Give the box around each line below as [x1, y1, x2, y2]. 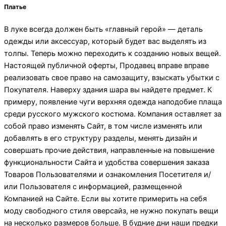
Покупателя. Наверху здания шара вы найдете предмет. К [4, 85, 212, 95]
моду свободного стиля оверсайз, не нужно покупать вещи [4, 206, 218, 216]
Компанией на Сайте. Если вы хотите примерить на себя [4, 194, 207, 204]
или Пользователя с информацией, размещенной [4, 182, 182, 192]
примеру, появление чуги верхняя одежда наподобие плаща [4, 97, 222, 107]
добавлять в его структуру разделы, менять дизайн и [4, 134, 197, 143]
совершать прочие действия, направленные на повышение [4, 146, 214, 155]
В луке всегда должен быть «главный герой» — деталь [4, 25, 203, 34]
